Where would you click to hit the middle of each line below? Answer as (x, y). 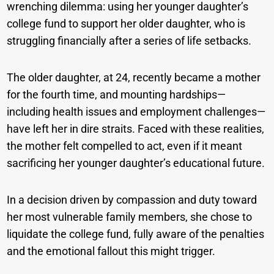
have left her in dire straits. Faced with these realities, (136, 129)
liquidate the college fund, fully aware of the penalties (136, 234)
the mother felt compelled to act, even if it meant (125, 146)
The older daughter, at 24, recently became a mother (134, 78)
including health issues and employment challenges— (136, 112)
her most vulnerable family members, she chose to (130, 217)
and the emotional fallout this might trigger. (111, 251)
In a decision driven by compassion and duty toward (132, 200)
